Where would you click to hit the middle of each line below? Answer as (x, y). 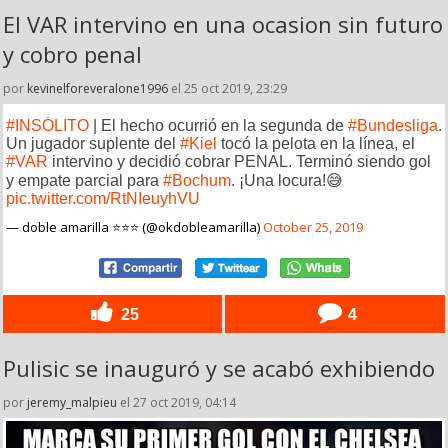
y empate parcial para (84, 180)
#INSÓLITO (47, 125)
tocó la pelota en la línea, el (316, 143)
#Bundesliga (393, 125)
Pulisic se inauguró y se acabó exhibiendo (219, 367)
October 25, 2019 (313, 226)
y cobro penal (72, 53)
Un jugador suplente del (93, 143)
